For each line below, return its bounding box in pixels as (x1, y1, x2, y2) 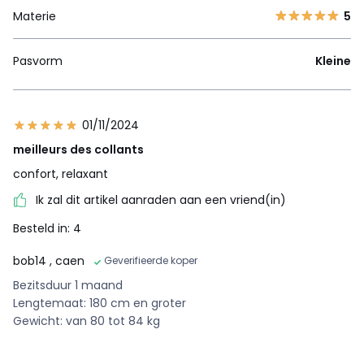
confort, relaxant (13, 166, 108, 183)
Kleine (315, 53, 351, 70)
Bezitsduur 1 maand (13, 276, 123, 293)
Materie (13, 8, 56, 25)
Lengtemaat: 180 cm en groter (13, 294, 186, 311)
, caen (50, 252, 84, 269)
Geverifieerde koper (104, 253, 197, 267)
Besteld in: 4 (13, 219, 81, 236)
